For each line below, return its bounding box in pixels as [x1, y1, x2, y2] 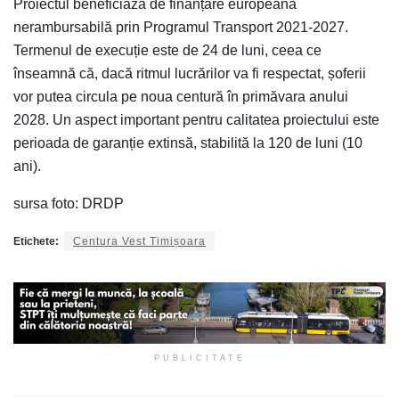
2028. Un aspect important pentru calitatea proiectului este [13, 111, 379, 127]
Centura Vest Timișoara [73, 234, 206, 248]
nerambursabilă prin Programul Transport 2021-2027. [13, 19, 348, 35]
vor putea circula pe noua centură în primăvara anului [13, 88, 348, 104]
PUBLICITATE [153, 354, 246, 363]
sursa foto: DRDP [13, 195, 124, 211]
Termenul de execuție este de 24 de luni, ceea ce [13, 42, 322, 58]
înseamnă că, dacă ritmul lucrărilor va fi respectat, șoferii [13, 65, 366, 81]
